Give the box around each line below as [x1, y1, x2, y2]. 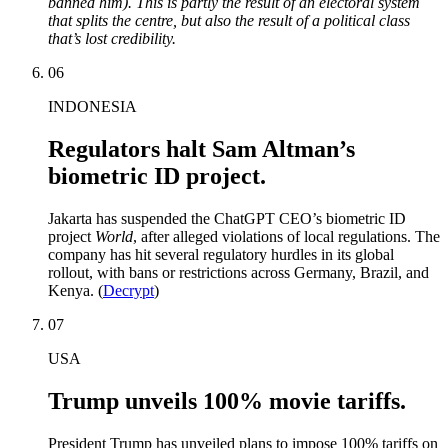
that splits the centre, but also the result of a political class [48, 11, 410, 29]
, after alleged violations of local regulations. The [133, 227, 440, 245]
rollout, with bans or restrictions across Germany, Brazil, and [48, 263, 429, 281]
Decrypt [103, 281, 154, 299]
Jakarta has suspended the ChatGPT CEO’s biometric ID [48, 209, 406, 227]
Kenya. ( [48, 281, 103, 299]
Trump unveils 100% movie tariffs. [48, 387, 406, 414]
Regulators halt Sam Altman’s [48, 135, 355, 162]
